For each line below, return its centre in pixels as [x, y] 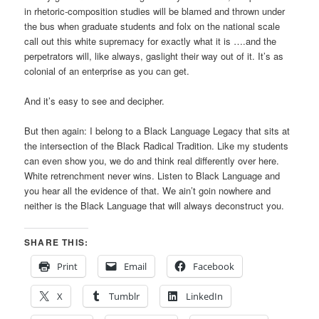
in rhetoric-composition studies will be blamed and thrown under [155, 11]
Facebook [214, 267]
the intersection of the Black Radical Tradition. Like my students [157, 145]
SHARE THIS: [57, 242]
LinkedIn [205, 297]
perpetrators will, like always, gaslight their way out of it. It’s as [154, 56]
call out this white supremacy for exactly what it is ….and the [151, 41]
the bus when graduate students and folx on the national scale [152, 26]
